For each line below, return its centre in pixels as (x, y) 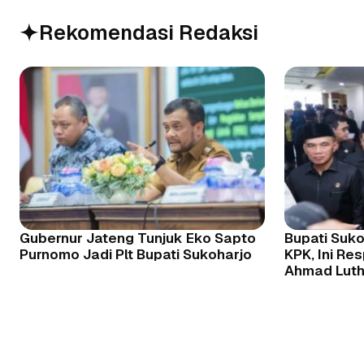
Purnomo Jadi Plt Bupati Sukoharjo (136, 255)
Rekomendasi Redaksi (149, 33)
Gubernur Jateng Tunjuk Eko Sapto (138, 238)
